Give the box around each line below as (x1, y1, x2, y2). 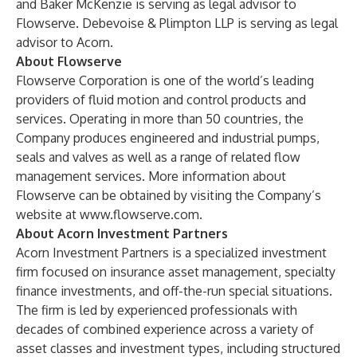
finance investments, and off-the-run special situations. (16, 283, 332, 299)
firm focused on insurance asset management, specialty (16, 264, 335, 280)
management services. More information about (16, 168, 286, 184)
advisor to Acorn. (16, 34, 113, 50)
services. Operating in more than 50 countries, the (16, 111, 304, 127)
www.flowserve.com (80, 206, 199, 222)
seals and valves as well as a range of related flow (16, 149, 300, 165)
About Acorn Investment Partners (16, 226, 228, 241)
